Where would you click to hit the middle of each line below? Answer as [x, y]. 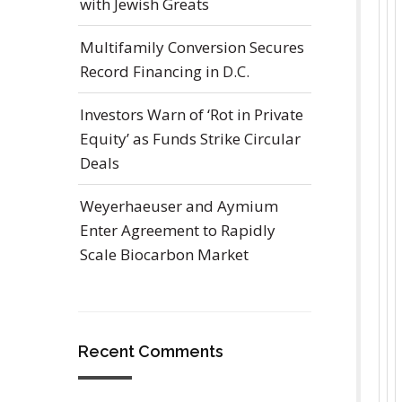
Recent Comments [151, 351]
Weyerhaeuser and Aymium [179, 206]
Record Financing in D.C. [165, 71]
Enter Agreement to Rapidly [178, 230]
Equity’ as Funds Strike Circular [190, 139]
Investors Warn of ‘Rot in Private [192, 114]
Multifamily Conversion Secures [192, 47]
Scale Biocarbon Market [164, 254]
